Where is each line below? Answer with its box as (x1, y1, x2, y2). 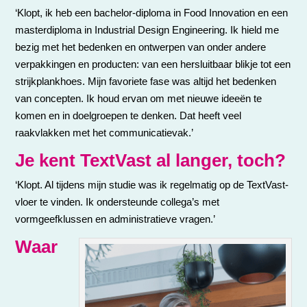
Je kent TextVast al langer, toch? (15, 150, 286, 171)
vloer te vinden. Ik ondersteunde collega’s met (15, 196, 220, 208)
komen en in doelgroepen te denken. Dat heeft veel (15, 110, 242, 122)
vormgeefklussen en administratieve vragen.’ (15, 213, 216, 225)
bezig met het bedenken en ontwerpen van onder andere (15, 41, 267, 53)
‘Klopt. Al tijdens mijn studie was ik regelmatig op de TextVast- (15, 179, 289, 191)
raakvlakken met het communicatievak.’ (15, 127, 194, 139)
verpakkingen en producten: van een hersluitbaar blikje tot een (15, 58, 291, 71)
